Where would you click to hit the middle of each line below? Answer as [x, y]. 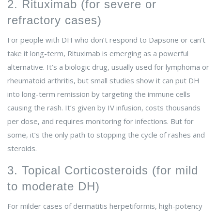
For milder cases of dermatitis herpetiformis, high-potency [105, 206]
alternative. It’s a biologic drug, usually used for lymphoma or [108, 67]
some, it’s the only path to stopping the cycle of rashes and [106, 135]
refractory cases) [54, 20]
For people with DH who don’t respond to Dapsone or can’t [106, 40]
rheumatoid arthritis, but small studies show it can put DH [103, 81]
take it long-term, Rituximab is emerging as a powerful [98, 54]
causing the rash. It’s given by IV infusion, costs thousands [104, 108]
